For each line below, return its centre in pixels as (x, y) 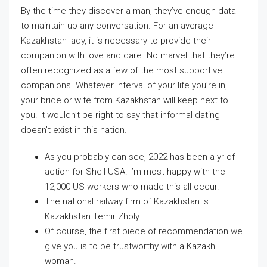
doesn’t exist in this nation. (74, 130)
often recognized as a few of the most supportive (122, 70)
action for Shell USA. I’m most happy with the (135, 172)
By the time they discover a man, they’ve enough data (128, 11)
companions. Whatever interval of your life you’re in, (124, 85)
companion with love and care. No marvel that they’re (128, 55)
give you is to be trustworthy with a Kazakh (130, 246)
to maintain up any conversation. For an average (117, 26)
